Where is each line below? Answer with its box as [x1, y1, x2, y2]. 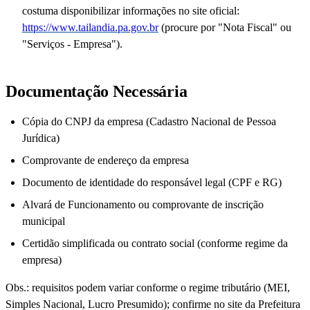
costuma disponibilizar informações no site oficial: [22, 5, 239, 17]
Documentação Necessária [6, 82, 188, 101]
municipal [22, 215, 65, 228]
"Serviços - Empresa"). [22, 38, 122, 51]
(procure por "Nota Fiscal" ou [158, 21, 291, 34]
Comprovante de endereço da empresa [22, 154, 189, 167]
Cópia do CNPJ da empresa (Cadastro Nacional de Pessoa [22, 116, 276, 128]
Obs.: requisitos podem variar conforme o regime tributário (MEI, [6, 282, 290, 294]
